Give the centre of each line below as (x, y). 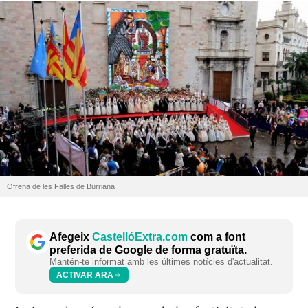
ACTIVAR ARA (85, 275)
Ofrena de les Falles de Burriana (61, 187)
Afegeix (71, 237)
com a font (217, 237)
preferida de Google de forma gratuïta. (148, 250)
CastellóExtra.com (140, 237)
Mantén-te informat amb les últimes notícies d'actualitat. (161, 262)
